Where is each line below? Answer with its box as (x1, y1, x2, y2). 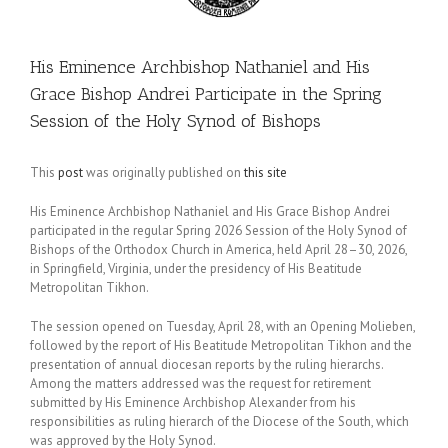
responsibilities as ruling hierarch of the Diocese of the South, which (30, 413, 409, 430)
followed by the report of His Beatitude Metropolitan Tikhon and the (30, 337, 412, 354)
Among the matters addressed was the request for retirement (30, 375, 371, 392)
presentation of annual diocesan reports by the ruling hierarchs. (30, 356, 383, 373)
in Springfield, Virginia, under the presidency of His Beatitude (30, 260, 362, 277)
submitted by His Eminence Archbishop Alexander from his (30, 394, 356, 411)
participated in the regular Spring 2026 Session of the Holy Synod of (30, 222, 407, 239)
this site (244, 164, 287, 181)
